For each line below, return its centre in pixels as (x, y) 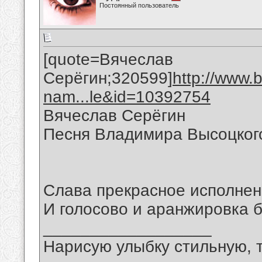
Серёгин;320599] (108, 78)
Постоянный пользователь (139, 5)
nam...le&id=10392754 (127, 97)
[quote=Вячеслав (108, 60)
